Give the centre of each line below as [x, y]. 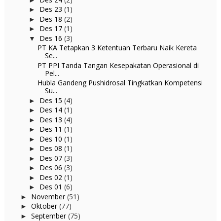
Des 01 [52, 187]
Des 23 [52, 9]
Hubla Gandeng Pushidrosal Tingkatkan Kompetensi [120, 83]
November [49, 196]
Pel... [52, 73]
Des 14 [52, 110]
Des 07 [52, 158]
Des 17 [52, 28]
